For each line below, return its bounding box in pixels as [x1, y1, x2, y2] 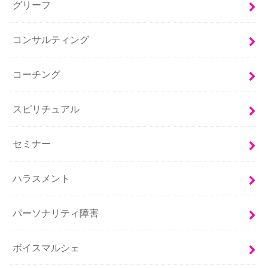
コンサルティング [13, 34, 90, 45]
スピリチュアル [13, 103, 80, 115]
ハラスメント [13, 173, 71, 184]
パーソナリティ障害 [13, 208, 99, 218]
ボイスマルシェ [13, 242, 80, 253]
